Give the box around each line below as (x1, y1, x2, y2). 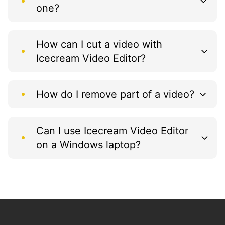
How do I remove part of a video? (36, 88, 194, 100)
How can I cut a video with (36, 38, 162, 50)
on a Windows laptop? (36, 138, 141, 151)
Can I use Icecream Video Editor (36, 124, 188, 137)
